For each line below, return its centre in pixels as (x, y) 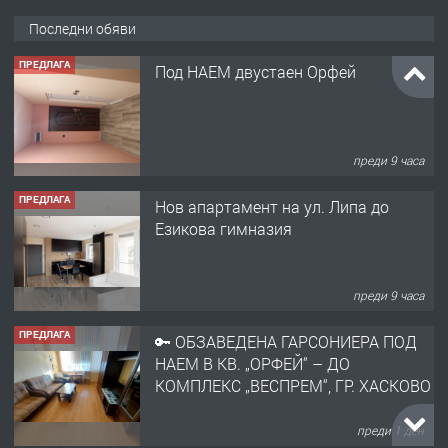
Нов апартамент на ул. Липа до (272, 206)
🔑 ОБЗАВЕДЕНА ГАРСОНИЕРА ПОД (286, 341)
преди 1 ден (391, 430)
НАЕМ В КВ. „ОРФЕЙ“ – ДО (252, 363)
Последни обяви (82, 28)
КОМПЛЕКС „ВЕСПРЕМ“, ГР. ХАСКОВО (293, 385)
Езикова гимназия (223, 228)
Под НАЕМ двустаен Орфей (255, 71)
